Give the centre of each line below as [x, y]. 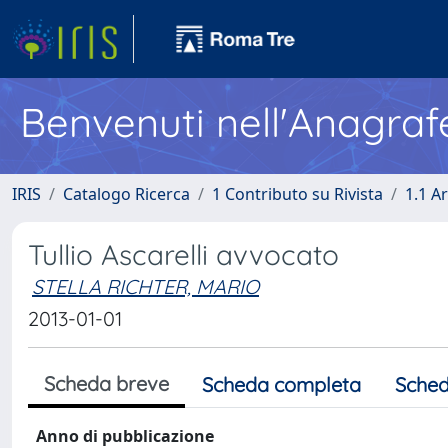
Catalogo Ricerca [126, 194]
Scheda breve [106, 383]
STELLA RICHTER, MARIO [145, 286]
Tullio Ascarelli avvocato [183, 254]
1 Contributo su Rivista [297, 194]
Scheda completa [281, 384]
